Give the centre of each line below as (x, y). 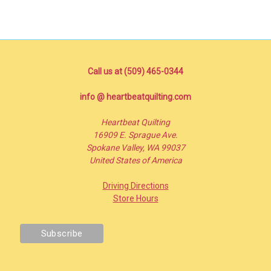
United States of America (135, 160)
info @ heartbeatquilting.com (135, 96)
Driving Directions (135, 185)
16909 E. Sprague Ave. (135, 135)
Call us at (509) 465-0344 (135, 71)
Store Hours (135, 198)
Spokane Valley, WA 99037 (135, 147)
